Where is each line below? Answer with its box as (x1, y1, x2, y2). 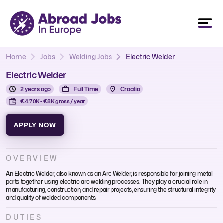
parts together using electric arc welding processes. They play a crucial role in (6, 177, 208, 185)
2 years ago (20, 85, 51, 93)
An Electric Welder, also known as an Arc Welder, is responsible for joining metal (6, 169, 213, 177)
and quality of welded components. (6, 193, 97, 201)
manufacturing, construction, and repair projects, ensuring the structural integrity (6, 185, 216, 193)
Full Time (73, 85, 98, 93)
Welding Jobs (69, 52, 112, 61)
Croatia (120, 85, 140, 93)
